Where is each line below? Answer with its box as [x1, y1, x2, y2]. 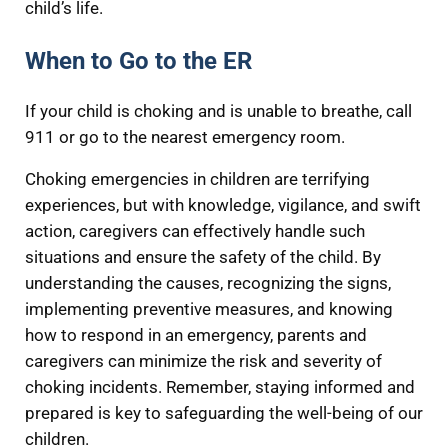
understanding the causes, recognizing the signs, [24, 274, 391, 294]
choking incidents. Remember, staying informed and [24, 378, 415, 398]
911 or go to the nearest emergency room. [24, 128, 345, 148]
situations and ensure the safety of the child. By [24, 248, 381, 268]
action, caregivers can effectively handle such [24, 222, 365, 242]
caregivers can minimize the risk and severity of [24, 352, 382, 372]
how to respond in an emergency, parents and [24, 326, 367, 346]
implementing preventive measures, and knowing [24, 300, 393, 320]
